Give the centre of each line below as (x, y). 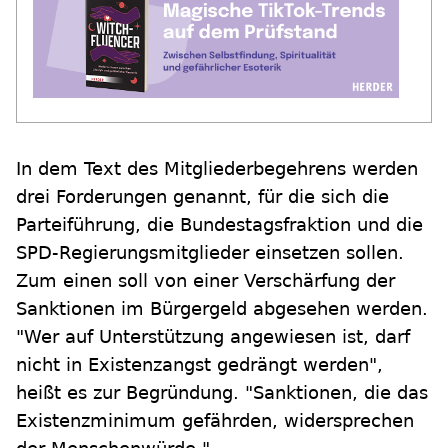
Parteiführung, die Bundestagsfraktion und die (219, 225)
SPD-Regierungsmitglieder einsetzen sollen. (210, 253)
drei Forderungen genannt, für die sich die (202, 197)
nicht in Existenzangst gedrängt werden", (199, 365)
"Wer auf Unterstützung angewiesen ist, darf (213, 337)
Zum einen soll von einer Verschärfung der (205, 281)
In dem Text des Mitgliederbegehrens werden (217, 169)
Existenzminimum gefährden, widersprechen (215, 421)
